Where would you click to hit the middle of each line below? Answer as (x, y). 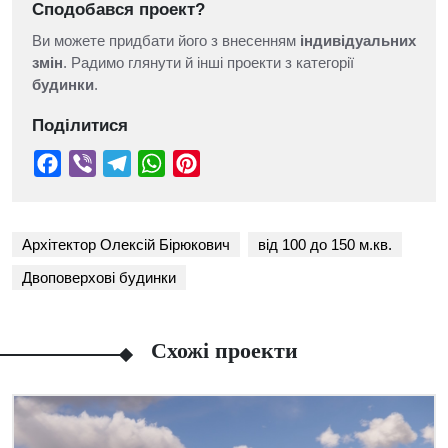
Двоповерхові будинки (99, 277)
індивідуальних (358, 40)
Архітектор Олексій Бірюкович (126, 244)
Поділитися (80, 125)
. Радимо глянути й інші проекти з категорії (208, 62)
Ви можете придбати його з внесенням (166, 40)
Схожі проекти (224, 350)
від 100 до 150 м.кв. (325, 244)
